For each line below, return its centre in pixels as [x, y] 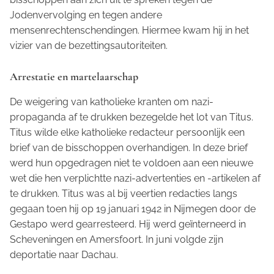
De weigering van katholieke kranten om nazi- [112, 102]
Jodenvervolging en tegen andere [86, 15]
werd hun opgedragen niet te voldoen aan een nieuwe [131, 163]
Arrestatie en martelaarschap [74, 77]
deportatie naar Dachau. [64, 255]
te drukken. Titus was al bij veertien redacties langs [124, 194]
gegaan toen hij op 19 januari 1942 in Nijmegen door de [133, 209]
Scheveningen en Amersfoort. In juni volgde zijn [117, 240]
